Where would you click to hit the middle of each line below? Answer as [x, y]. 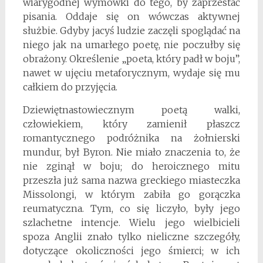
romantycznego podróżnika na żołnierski [131, 138]
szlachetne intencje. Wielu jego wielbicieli [131, 222]
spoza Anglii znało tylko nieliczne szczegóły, [131, 236]
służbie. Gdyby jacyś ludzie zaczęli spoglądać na [131, 30]
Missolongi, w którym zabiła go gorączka [131, 194]
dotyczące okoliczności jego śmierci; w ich [131, 250]
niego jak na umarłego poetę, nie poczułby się [131, 44]
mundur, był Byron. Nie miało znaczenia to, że [131, 152]
